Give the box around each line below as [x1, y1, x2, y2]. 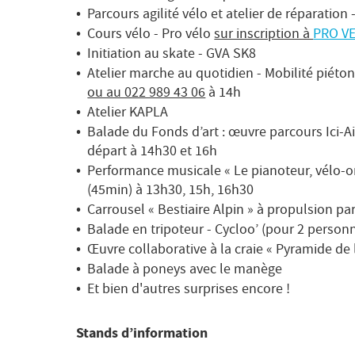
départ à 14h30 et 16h [87, 141, 218, 160]
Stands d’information [76, 323, 208, 342]
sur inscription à [214, 24, 314, 43]
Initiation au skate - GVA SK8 [87, 44, 257, 63]
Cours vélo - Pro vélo [87, 24, 215, 43]
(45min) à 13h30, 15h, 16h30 [87, 180, 254, 199]
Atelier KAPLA [87, 102, 169, 121]
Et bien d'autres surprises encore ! [87, 279, 291, 298]
